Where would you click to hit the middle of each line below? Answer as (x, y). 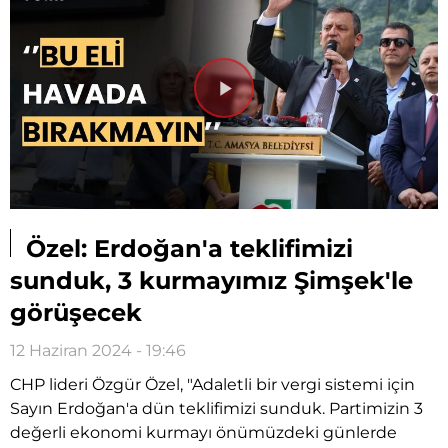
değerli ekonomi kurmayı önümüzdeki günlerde (203, 432)
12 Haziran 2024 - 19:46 (98, 350)
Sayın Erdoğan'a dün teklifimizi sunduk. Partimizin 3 (216, 408)
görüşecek (76, 312)
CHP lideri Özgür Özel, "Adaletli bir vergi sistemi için (212, 384)
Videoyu (270, 106)
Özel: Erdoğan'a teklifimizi (186, 248)
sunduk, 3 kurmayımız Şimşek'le (211, 280)
